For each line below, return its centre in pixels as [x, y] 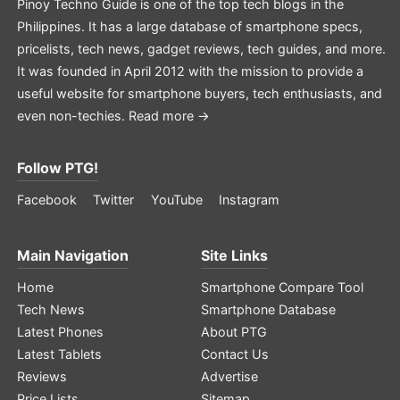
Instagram [249, 199]
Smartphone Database [269, 309]
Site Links [235, 255]
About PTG [234, 331]
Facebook [46, 199]
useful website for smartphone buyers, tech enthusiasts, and [199, 93]
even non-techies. [72, 115]
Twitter [114, 199]
